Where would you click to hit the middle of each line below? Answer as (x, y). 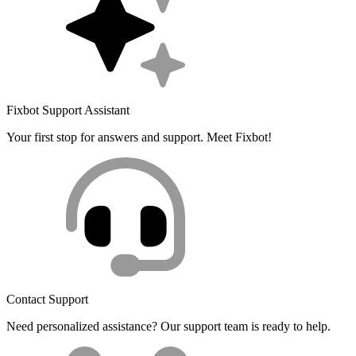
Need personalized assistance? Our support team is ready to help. (168, 326)
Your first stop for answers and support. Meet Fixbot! (139, 137)
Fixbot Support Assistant (68, 110)
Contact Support (47, 299)
